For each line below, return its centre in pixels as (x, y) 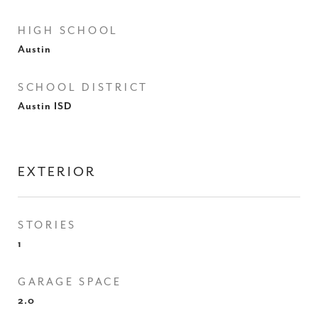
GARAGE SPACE (70, 282)
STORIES (48, 225)
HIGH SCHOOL (68, 31)
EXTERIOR (57, 172)
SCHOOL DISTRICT (83, 88)
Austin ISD (45, 106)
